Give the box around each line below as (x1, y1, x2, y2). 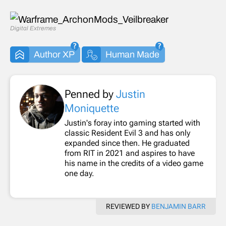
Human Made (105, 49, 159, 60)
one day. (65, 168, 94, 179)
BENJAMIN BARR (151, 202, 206, 211)
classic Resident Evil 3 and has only (65, 128, 190, 138)
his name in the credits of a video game (65, 158, 203, 168)
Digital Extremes (10, 25, 56, 32)
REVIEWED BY (106, 202, 151, 211)
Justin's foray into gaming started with (65, 118, 200, 128)
